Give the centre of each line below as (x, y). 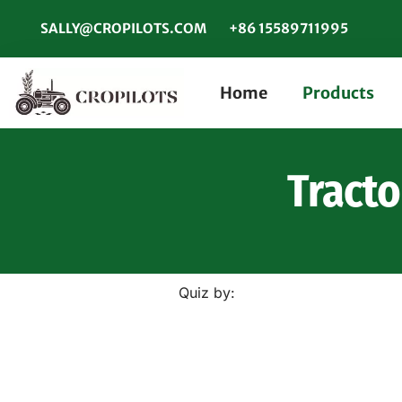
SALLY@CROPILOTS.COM (123, 28)
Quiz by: (207, 293)
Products (339, 93)
